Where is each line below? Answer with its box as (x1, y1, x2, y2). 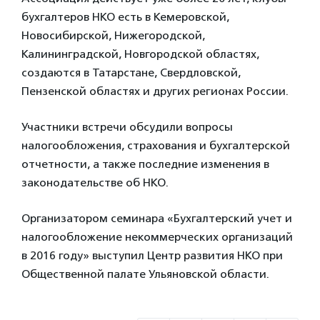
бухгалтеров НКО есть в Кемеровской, (21, 10, 229, 24)
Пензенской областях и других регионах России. (21, 84, 289, 98)
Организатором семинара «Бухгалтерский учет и (21, 211, 292, 225)
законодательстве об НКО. (21, 176, 169, 189)
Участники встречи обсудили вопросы (21, 120, 233, 134)
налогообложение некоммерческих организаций (21, 230, 293, 244)
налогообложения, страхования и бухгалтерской (21, 139, 290, 152)
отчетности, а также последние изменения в (21, 157, 269, 171)
